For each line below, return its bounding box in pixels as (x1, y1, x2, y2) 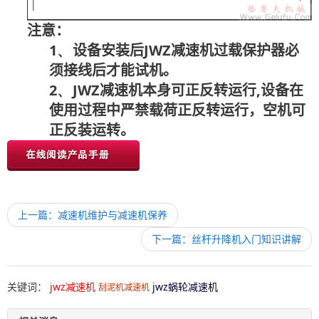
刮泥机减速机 (98, 281, 150, 294)
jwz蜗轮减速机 (152, 280, 218, 294)
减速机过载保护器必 (171, 43, 299, 59)
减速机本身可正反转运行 (100, 83, 256, 99)
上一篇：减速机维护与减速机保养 (18, 208, 167, 222)
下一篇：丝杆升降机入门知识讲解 (152, 232, 301, 246)
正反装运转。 (49, 122, 135, 139)
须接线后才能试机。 (49, 63, 177, 79)
